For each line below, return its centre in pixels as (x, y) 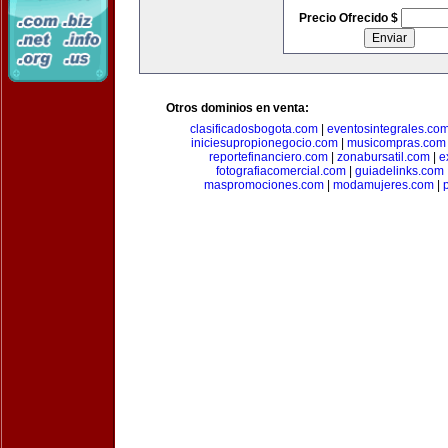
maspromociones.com (264, 185)
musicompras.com (396, 143)
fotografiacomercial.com (281, 171)
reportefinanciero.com (268, 157)
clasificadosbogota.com (254, 129)
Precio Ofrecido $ (349, 18)
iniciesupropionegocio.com (264, 143)
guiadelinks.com (399, 171)
